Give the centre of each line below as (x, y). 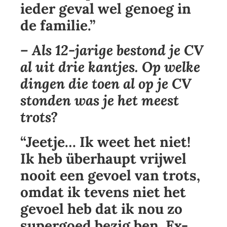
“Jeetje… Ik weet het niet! (105, 142)
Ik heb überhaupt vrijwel (103, 159)
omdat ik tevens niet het (103, 192)
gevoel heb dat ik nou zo (101, 209)
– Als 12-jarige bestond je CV (112, 50)
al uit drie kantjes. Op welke (110, 67)
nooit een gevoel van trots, (110, 176)
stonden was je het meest (100, 101)
